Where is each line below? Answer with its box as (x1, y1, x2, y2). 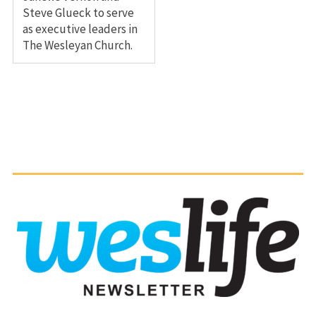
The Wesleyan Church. (22, 37, 133, 53)
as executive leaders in (22, 20, 138, 37)
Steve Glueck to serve (22, 4, 134, 20)
